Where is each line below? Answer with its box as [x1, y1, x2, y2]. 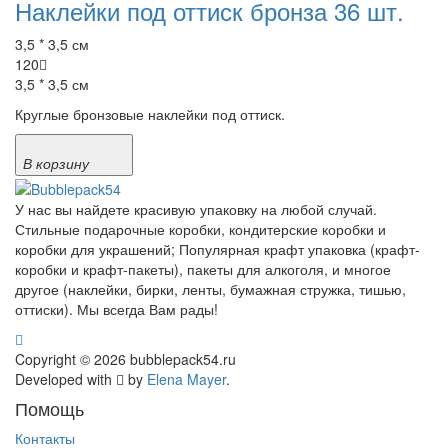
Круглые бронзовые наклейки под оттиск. [15, 104, 285, 125]
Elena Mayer [147, 368, 226, 389]
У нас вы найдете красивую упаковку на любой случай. [15, 198, 377, 219]
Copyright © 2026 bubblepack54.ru [15, 348, 236, 369]
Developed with [15, 368, 116, 389]
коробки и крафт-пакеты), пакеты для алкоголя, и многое [15, 258, 391, 279]
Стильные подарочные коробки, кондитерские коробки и [15, 218, 386, 239]
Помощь [15, 394, 84, 421]
